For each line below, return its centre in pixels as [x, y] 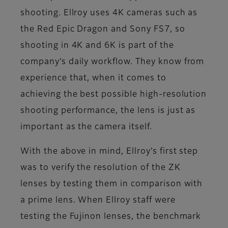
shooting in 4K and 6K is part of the [97, 46]
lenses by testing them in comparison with [112, 184]
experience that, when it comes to [93, 78]
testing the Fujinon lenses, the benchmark [111, 217]
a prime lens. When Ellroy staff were [98, 200]
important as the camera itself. [86, 127]
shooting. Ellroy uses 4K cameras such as [109, 13]
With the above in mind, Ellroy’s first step [109, 151]
